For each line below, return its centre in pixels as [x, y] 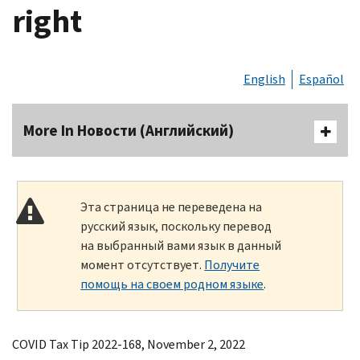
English [264, 79]
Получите [232, 264]
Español [321, 79]
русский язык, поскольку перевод [176, 226]
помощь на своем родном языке [172, 284]
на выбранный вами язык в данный [181, 245]
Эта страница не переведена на [172, 207]
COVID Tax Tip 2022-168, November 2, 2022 [129, 344]
